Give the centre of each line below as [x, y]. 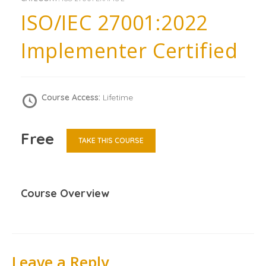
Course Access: [72, 98]
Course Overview [65, 193]
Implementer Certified [129, 50]
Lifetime [118, 98]
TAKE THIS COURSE [111, 140]
